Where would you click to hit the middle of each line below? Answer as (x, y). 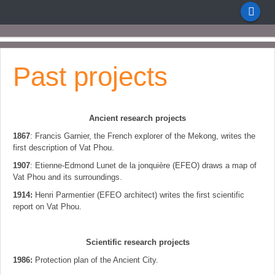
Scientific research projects (137, 242)
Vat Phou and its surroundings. (68, 177)
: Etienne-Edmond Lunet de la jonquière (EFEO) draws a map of (143, 165)
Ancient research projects (137, 118)
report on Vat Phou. (47, 207)
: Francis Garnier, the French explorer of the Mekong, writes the (143, 136)
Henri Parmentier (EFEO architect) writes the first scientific (138, 195)
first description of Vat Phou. (64, 148)
